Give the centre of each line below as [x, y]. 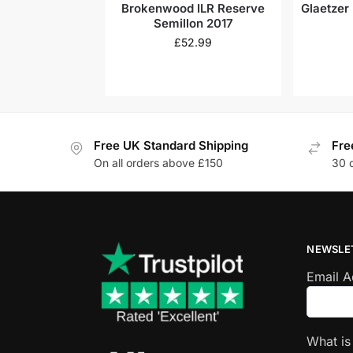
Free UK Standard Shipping [171, 145]
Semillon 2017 [193, 23]
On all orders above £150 [158, 163]
